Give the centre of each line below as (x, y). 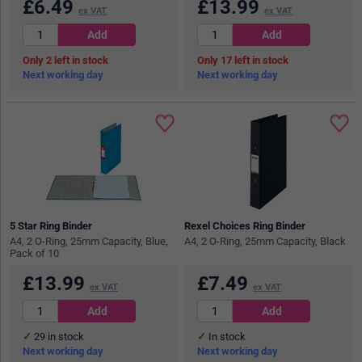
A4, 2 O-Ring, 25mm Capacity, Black (265, 242)
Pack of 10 (35, 254)
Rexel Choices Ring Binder (245, 226)
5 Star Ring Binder (51, 226)
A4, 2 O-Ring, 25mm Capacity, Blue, (89, 242)
